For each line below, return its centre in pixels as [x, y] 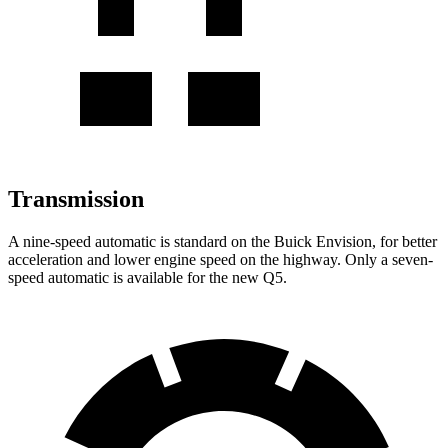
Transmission [76, 199]
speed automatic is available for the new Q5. [147, 277]
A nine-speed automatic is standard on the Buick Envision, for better [222, 241]
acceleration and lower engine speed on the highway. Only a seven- [220, 259]
